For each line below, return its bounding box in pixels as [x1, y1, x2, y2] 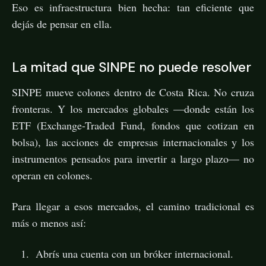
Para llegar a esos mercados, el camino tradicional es [12, 198, 254, 213]
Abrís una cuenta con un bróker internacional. [35, 246, 233, 261]
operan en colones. [12, 167, 93, 182]
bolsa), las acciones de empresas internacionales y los [12, 134, 254, 149]
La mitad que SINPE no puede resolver [12, 58, 251, 76]
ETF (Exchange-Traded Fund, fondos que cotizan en [12, 118, 254, 132]
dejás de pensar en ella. [12, 16, 112, 31]
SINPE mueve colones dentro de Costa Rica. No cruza [12, 84, 254, 99]
